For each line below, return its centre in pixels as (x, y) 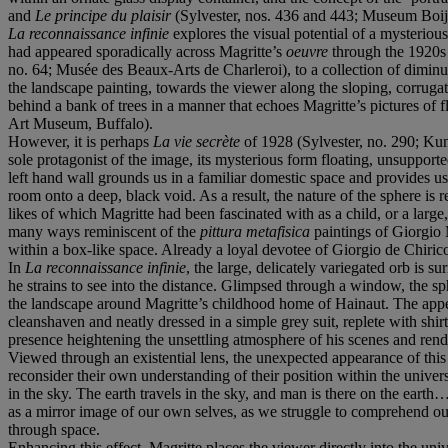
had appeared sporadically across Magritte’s (147, 51)
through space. (54, 429)
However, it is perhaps (80, 141)
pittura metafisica (257, 231)
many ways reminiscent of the (104, 231)
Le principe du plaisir (103, 15)
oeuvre (309, 51)
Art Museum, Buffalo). (80, 123)
